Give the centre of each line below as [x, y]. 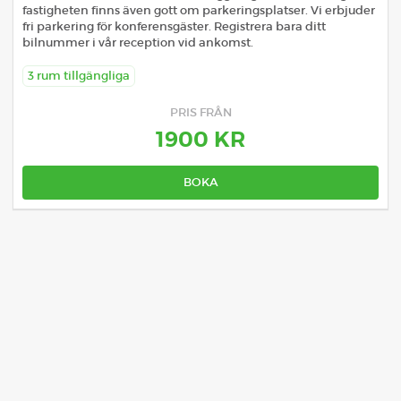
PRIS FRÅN [200, 113]
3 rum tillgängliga [79, 76]
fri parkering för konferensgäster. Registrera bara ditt [174, 27]
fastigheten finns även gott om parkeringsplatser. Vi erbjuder [199, 11]
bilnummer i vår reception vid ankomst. [138, 43]
